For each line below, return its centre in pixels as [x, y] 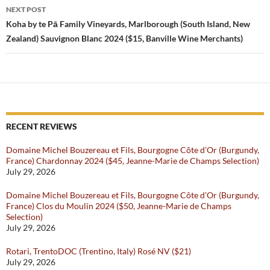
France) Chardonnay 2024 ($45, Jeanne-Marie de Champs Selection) [133, 161]
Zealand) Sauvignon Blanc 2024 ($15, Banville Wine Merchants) [124, 39]
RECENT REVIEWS [42, 127]
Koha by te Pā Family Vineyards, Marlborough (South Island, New [128, 24]
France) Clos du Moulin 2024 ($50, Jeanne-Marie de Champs [119, 206]
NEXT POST [26, 10]
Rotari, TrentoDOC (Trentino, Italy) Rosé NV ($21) [99, 251]
